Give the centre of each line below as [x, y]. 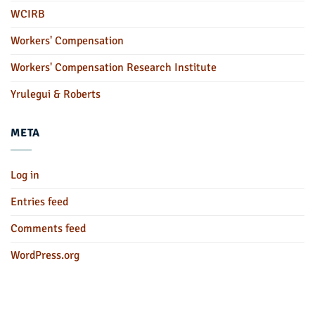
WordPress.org [45, 256]
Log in [25, 175]
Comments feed [48, 229]
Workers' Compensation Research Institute [114, 67]
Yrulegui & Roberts [56, 94]
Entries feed [39, 202]
